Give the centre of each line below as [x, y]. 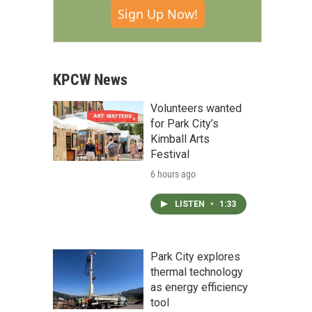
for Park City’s [185, 124]
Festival [170, 154]
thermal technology [197, 272]
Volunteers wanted [196, 108]
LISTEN [191, 204]
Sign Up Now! [157, 14]
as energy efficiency [199, 287]
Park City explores [195, 257]
